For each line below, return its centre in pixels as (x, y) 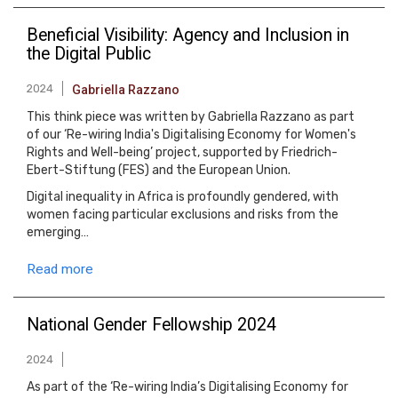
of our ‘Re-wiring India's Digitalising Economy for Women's (191, 135)
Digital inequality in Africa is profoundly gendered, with (183, 197)
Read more (60, 269)
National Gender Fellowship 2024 (151, 325)
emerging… (58, 232)
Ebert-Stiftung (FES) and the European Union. (159, 170)
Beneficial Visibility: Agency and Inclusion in (188, 35)
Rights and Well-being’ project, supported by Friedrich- (182, 152)
